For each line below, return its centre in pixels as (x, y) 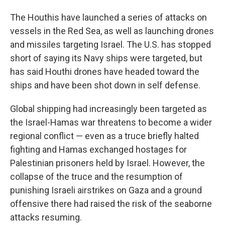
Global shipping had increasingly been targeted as (108, 109)
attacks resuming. (46, 217)
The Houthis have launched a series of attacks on (108, 17)
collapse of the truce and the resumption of (96, 177)
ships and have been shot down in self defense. (105, 85)
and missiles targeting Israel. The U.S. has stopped (110, 44)
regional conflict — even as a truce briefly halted (104, 136)
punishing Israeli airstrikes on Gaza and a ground (106, 190)
